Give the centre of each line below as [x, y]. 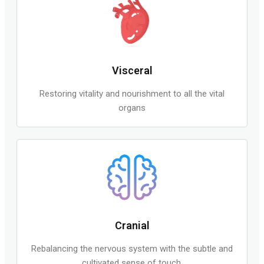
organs [132, 108]
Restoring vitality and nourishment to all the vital [132, 94]
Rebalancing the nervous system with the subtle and [132, 248]
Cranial [132, 225]
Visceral [132, 71]
